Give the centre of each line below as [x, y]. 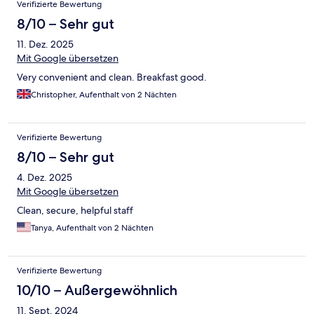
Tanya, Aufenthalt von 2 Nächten [92, 228]
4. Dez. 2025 [45, 178]
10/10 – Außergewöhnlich [97, 291]
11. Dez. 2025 [45, 45]
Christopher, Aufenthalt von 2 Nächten [104, 95]
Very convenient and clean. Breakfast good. [112, 77]
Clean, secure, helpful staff [75, 211]
